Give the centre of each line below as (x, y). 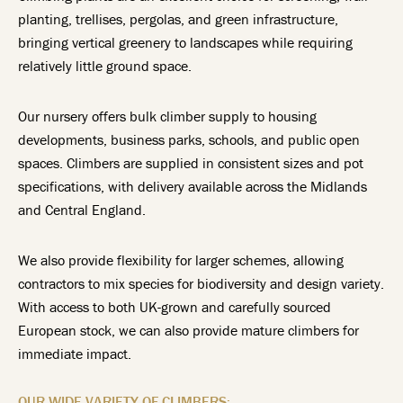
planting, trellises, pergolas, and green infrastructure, (178, 19)
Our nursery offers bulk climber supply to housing (167, 116)
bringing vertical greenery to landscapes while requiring (185, 42)
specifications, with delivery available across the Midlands (193, 186)
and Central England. (82, 210)
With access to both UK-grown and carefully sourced (175, 307)
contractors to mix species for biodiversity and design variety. (201, 283)
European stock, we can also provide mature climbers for (188, 330)
